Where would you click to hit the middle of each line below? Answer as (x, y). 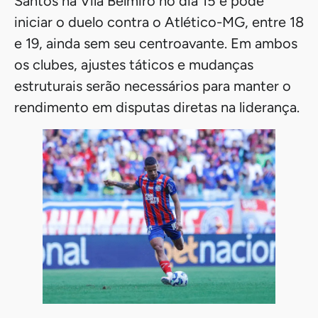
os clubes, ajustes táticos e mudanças (134, 65)
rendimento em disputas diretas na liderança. (157, 108)
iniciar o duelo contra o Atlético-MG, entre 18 (159, 22)
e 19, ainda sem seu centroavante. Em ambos (156, 44)
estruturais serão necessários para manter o (153, 86)
